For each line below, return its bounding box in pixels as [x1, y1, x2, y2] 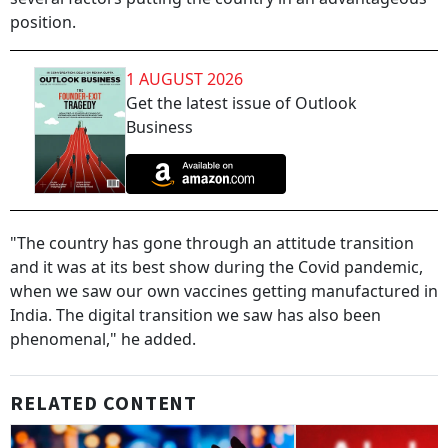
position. [10, 11, 76, 33]
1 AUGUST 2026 [126, 68, 243, 90]
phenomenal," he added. [10, 328, 196, 351]
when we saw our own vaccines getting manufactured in [10, 280, 438, 303]
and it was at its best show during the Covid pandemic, [10, 256, 423, 279]
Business [126, 116, 193, 138]
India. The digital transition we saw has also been [10, 304, 381, 327]
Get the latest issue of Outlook [126, 92, 357, 114]
